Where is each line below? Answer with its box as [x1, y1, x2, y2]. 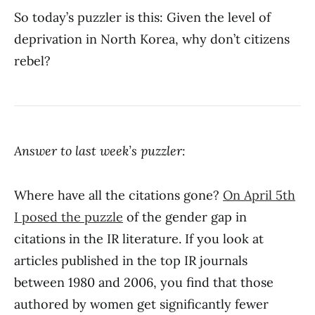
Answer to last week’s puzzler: [14, 143, 186, 159]
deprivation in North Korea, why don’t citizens [14, 31, 290, 47]
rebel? [14, 53, 51, 69]
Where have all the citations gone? [14, 187, 223, 203]
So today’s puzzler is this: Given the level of [14, 9, 271, 25]
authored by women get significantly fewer [14, 296, 269, 312]
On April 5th [223, 187, 295, 203]
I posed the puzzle [14, 209, 123, 225]
